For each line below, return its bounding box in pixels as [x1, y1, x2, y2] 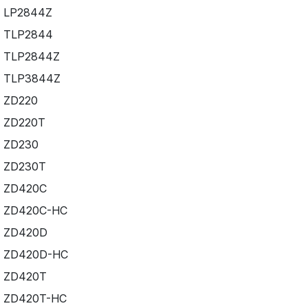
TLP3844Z [3, 71, 60, 85]
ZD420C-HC [3, 203, 67, 217]
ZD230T [3, 159, 46, 173]
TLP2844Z [3, 49, 60, 63]
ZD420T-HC [3, 291, 67, 305]
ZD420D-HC [3, 247, 68, 261]
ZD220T [3, 115, 45, 129]
